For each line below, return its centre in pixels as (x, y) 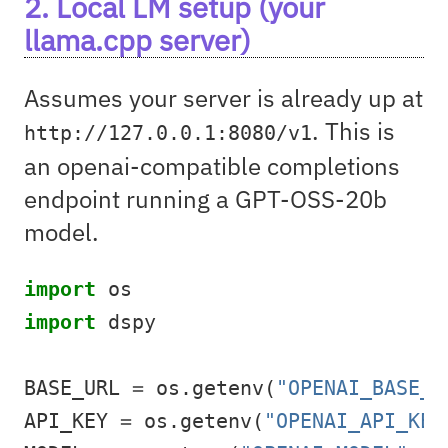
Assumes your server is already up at (223, 97)
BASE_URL (78, 388)
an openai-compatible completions (212, 165)
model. (61, 231)
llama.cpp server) (137, 39)
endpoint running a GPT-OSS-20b (205, 198)
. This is (353, 130)
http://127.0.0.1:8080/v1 (168, 133)
